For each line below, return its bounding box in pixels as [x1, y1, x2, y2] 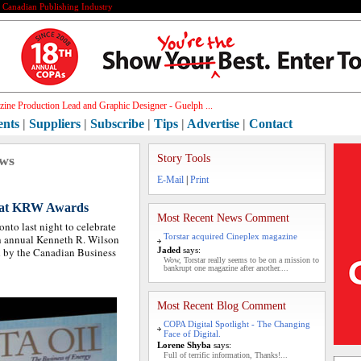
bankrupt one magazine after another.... [164, 263, 288, 272]
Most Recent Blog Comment [157, 300, 286, 312]
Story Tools [157, 152, 210, 164]
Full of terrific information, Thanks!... [164, 351, 288, 359]
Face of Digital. [164, 329, 221, 338]
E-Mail [157, 174, 184, 185]
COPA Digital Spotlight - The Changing [164, 319, 310, 329]
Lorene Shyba [157, 340, 211, 350]
